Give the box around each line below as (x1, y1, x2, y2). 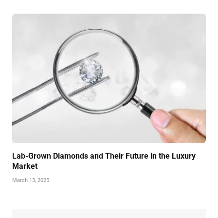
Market (12, 161, 37, 171)
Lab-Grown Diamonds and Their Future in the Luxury (12, 151, 196, 161)
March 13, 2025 (12, 177, 49, 183)
